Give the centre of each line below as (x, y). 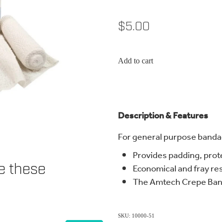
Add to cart (135, 61)
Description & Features (163, 116)
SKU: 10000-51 (136, 216)
